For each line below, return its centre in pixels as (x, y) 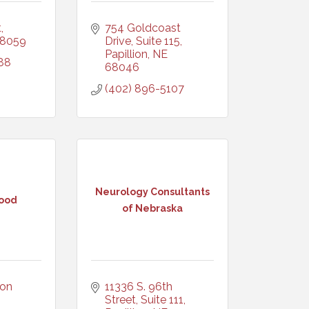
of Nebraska (152, 208)
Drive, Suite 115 (142, 41)
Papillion (126, 54)
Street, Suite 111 (144, 300)
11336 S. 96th (139, 287)
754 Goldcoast (143, 28)
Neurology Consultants (152, 191)
